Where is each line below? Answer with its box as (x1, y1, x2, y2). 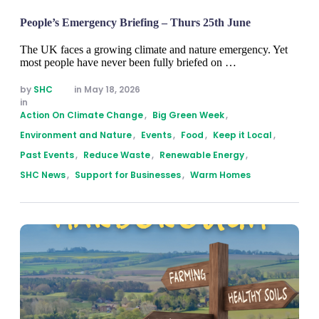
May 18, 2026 (84, 83, 140, 96)
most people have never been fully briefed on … (20, 56, 236, 69)
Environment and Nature (20, 129, 132, 142)
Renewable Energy (159, 149, 244, 162)
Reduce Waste (83, 149, 150, 162)
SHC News (20, 169, 66, 182)
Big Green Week (152, 109, 224, 122)
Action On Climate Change (20, 109, 143, 122)
